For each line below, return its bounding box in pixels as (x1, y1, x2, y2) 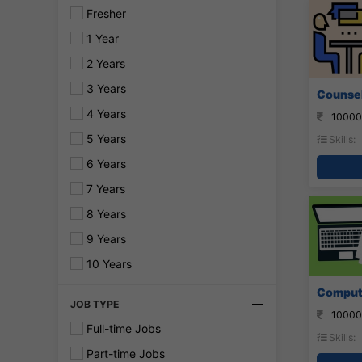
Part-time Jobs (83, 347, 165, 360)
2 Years (83, 57, 125, 70)
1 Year (83, 32, 119, 45)
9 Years (83, 232, 126, 246)
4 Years (83, 107, 126, 120)
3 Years (83, 82, 126, 95)
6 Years (83, 157, 126, 170)
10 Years (83, 257, 132, 271)
